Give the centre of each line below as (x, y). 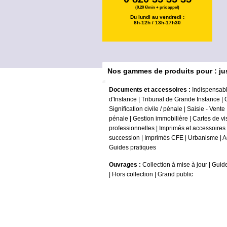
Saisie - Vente (206, 109)
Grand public (175, 174)
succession (124, 138)
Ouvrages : (125, 165)
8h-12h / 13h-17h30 (157, 23)
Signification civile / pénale (146, 109)
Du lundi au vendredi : (157, 17)
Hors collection (133, 174)
